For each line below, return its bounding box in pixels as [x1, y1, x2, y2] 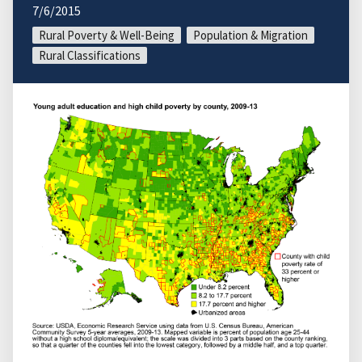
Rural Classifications [39, 47, 141, 63]
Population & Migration [193, 27, 308, 43]
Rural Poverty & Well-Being [39, 27, 175, 43]
